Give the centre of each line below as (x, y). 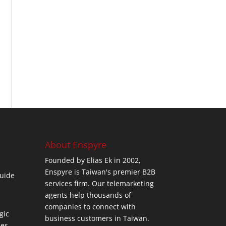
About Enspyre (76, 145)
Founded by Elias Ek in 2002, (93, 160)
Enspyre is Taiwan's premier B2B (100, 172)
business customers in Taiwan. (97, 218)
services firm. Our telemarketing (100, 184)
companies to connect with (91, 207)
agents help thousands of (88, 195)
